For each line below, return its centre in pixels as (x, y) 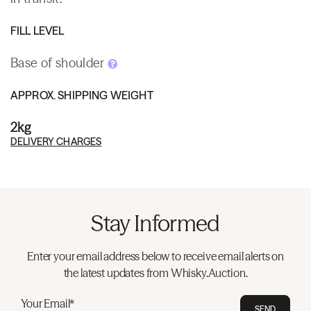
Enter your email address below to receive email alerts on (155, 256)
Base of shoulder (59, 62)
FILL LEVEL (37, 30)
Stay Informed (155, 223)
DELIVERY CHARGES (56, 141)
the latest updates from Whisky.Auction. (155, 272)
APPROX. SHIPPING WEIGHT (82, 95)
